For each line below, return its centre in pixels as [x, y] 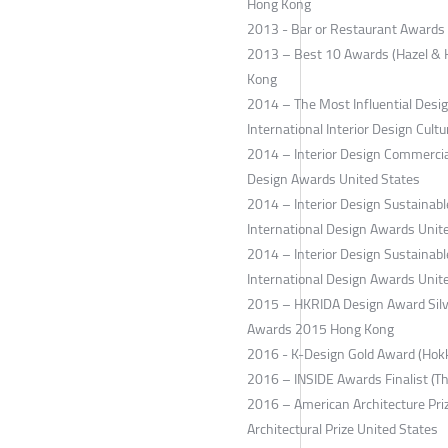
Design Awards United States [333, 179]
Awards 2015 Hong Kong [320, 329]
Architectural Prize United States [342, 429]
